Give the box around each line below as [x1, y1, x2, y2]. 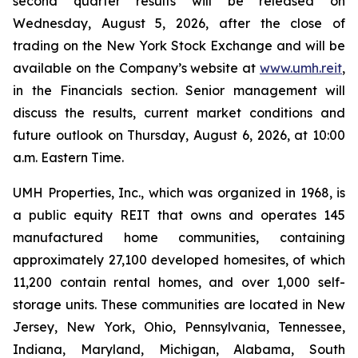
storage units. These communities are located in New [13, 296, 345, 312]
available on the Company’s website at [13, 60, 260, 76]
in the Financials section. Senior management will [13, 82, 345, 98]
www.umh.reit [260, 60, 342, 76]
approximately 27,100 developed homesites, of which [13, 252, 345, 268]
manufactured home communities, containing [13, 229, 345, 245]
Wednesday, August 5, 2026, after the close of [13, 15, 345, 31]
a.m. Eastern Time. [13, 149, 124, 165]
